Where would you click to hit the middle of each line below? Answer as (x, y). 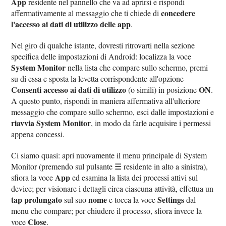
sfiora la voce (33, 177)
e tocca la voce (132, 199)
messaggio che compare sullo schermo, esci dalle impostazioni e (113, 111)
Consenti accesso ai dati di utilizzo (69, 89)
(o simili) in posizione (163, 89)
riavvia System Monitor (51, 123)
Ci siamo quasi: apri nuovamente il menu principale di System (109, 155)
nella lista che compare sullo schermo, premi (137, 67)
